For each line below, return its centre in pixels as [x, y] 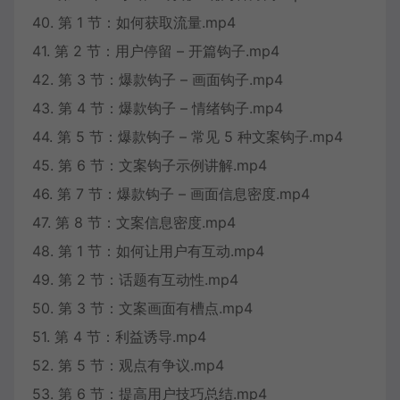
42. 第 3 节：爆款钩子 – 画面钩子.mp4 [158, 79]
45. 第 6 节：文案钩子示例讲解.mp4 [150, 165]
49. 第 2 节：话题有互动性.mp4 [135, 279]
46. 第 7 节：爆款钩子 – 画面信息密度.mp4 [171, 193]
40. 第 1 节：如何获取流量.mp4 [134, 22]
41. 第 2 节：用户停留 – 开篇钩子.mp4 [156, 50]
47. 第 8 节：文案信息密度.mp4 [134, 222]
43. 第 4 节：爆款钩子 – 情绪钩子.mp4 [158, 108]
